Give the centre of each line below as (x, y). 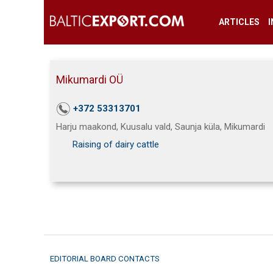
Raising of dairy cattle (116, 145)
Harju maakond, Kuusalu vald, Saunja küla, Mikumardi (161, 127)
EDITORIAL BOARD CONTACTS (105, 259)
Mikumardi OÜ (90, 80)
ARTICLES (239, 22)
